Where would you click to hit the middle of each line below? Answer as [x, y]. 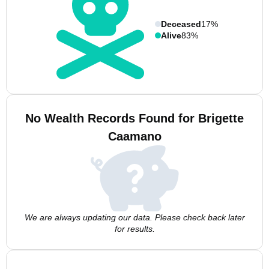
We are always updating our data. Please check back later [134, 217]
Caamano [134, 136]
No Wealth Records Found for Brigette [134, 118]
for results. [134, 229]
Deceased [181, 24]
